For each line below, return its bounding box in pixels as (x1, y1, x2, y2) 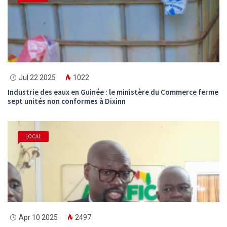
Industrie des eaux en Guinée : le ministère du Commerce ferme (8, 87, 218, 97)
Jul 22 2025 (19, 73, 56, 82)
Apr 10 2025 (19, 213, 58, 221)
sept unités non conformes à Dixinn (8, 96, 126, 106)
